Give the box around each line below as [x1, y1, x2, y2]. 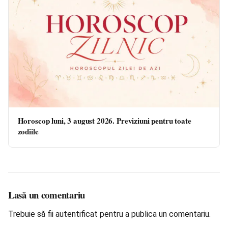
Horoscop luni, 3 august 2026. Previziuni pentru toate [17, 115, 191, 126]
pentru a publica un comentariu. [98, 209, 211, 219]
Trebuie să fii [8, 209, 55, 219]
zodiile [17, 125, 39, 137]
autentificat [55, 209, 98, 219]
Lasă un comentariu [8, 187, 85, 202]
